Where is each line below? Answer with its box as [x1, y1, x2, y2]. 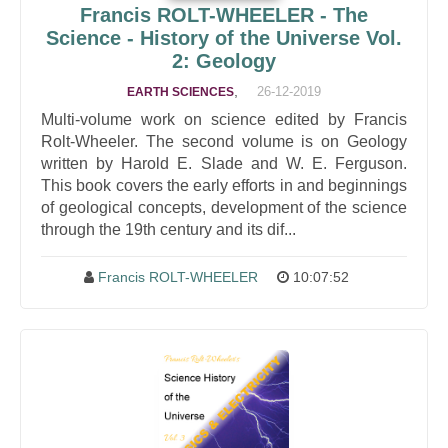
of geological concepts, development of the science [41, 199, 407, 216]
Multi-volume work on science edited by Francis [41, 111, 407, 128]
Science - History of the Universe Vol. [46, 27, 402, 49]
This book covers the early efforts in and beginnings [41, 177, 407, 194]
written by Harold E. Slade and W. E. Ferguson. [41, 155, 407, 172]
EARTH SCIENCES [127, 85, 234, 99]
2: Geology [172, 50, 276, 72]
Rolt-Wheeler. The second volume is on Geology [41, 133, 407, 150]
